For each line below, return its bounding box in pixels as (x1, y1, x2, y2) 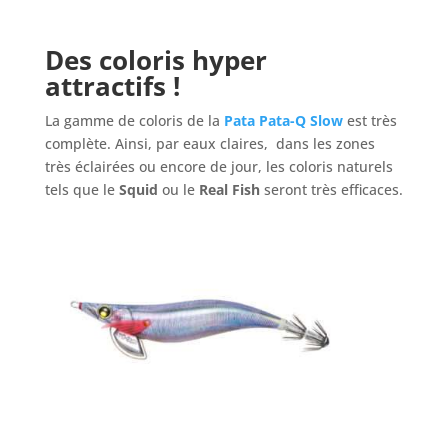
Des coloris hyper (44, 42, 267, 79)
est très (346, 111, 397, 131)
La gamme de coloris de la (44, 111, 224, 131)
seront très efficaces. (263, 180, 403, 200)
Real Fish (198, 180, 264, 200)
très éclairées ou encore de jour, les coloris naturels (44, 157, 393, 177)
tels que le (44, 180, 119, 200)
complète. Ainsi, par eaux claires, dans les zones (44, 134, 375, 154)
